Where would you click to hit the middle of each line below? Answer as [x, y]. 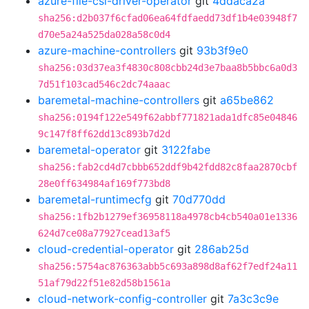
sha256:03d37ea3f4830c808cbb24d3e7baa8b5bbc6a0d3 [168, 68]
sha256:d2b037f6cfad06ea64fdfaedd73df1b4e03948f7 [168, 18]
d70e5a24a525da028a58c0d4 [104, 34]
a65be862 [247, 100]
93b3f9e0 [222, 50]
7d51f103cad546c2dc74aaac [104, 84]
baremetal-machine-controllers [119, 100]
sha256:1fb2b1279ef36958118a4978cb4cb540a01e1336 [168, 217]
